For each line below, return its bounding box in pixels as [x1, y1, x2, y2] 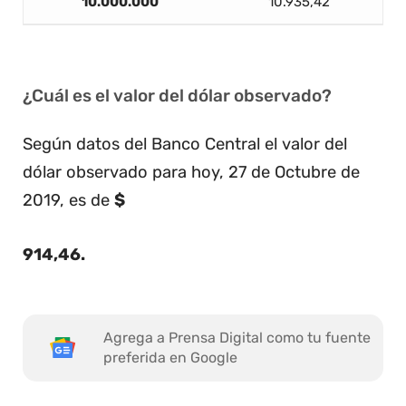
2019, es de [23, 189, 114, 210]
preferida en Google [103, 349, 237, 367]
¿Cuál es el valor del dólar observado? [23, 84, 332, 106]
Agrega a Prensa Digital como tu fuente [103, 329, 371, 347]
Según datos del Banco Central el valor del [23, 133, 347, 154]
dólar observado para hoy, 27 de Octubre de [23, 161, 360, 182]
